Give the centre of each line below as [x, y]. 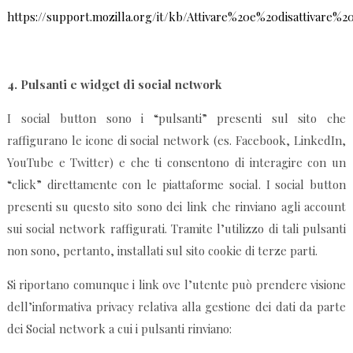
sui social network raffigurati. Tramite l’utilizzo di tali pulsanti [176, 229]
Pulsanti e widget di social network [121, 85]
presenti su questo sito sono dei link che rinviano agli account [176, 207]
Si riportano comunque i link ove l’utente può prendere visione [176, 285]
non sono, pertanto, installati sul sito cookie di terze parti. [162, 251]
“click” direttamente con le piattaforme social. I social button [176, 185]
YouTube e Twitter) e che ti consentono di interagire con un [176, 163]
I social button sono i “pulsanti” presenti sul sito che [176, 119]
